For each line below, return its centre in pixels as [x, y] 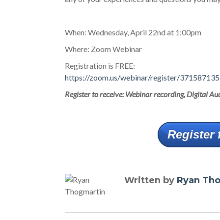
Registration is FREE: [100, 66]
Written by [151, 180]
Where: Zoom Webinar [103, 49]
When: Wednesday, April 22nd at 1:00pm [134, 32]
